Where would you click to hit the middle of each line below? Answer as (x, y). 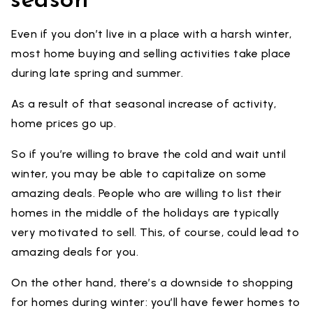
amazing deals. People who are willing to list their (147, 193)
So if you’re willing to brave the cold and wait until (149, 154)
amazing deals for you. (75, 252)
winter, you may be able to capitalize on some (139, 174)
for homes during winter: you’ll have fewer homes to (156, 302)
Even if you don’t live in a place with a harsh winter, (151, 34)
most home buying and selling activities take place (151, 53)
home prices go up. (64, 123)
